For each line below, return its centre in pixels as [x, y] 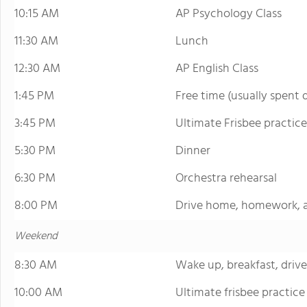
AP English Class [217, 69]
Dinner [193, 151]
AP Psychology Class [229, 14]
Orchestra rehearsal [226, 179]
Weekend [36, 236]
